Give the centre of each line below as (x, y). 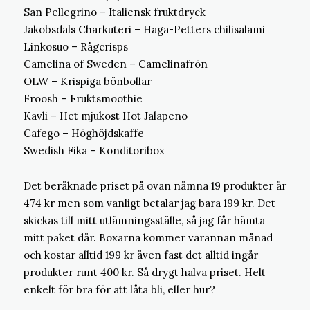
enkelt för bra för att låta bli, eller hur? (119, 290)
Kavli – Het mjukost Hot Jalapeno (106, 116)
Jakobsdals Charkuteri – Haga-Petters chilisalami (144, 29)
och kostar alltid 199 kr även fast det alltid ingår (141, 255)
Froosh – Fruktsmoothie (83, 99)
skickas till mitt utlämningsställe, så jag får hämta (144, 220)
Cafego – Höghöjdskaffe (84, 133)
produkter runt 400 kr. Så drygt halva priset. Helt (145, 272)
